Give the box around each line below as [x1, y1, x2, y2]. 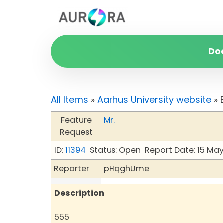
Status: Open [90, 144, 141, 156]
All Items [51, 93, 88, 106]
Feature [60, 114, 92, 126]
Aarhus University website [97, 93, 211, 106]
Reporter [54, 163, 89, 174]
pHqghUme [104, 163, 149, 174]
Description [54, 187, 104, 199]
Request [59, 126, 93, 138]
